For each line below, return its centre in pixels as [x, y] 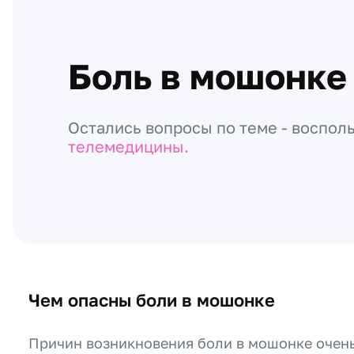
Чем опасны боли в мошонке [152, 300]
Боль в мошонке [207, 76]
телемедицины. [128, 146]
